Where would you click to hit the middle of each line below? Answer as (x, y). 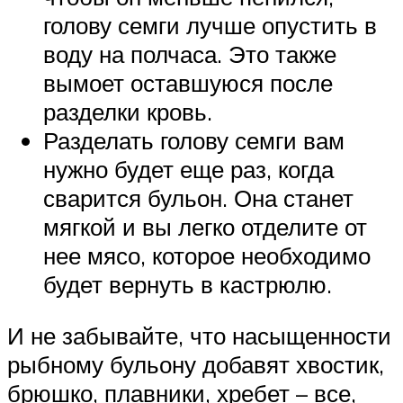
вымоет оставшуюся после (188, 82)
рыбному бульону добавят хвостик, (196, 365)
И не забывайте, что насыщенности (199, 336)
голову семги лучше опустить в (210, 25)
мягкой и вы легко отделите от (205, 226)
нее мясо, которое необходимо (207, 255)
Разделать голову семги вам (194, 140)
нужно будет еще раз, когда (188, 169)
